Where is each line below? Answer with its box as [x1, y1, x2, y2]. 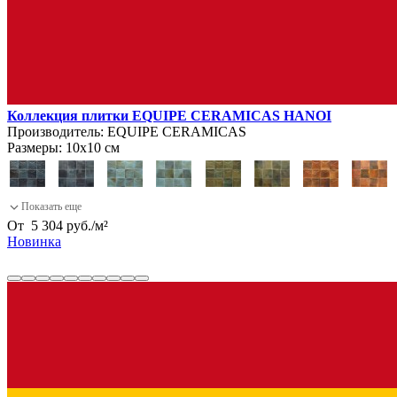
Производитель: [7, 123, 104, 139]
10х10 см [62, 139, 120, 155]
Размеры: [7, 139, 62, 155]
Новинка [7, 233, 61, 249]
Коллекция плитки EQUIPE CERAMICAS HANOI [7, 107, 331, 123]
